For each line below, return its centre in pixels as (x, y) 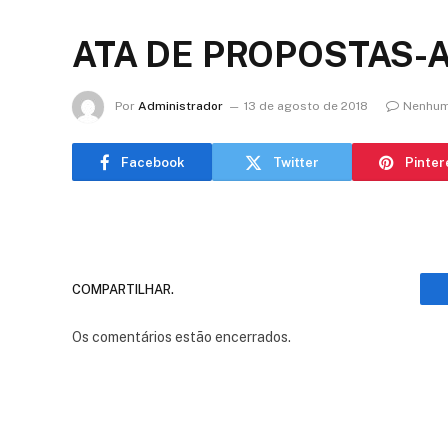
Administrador (180, 106)
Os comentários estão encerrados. (181, 337)
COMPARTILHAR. (123, 289)
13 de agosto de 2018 (306, 106)
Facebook (152, 162)
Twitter (296, 162)
